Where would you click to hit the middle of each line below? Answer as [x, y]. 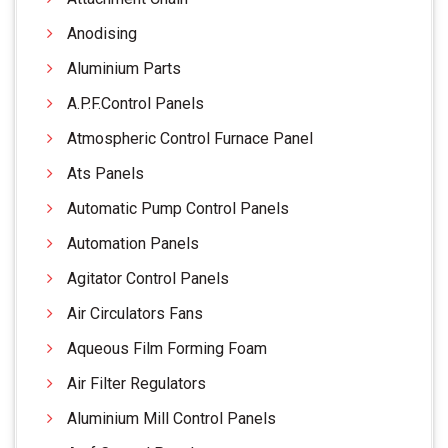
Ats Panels [105, 173]
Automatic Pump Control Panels [178, 208]
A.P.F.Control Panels [135, 103]
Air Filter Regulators [136, 383]
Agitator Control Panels [148, 278]
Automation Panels [133, 243]
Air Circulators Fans [135, 313]
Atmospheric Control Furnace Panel [190, 138]
